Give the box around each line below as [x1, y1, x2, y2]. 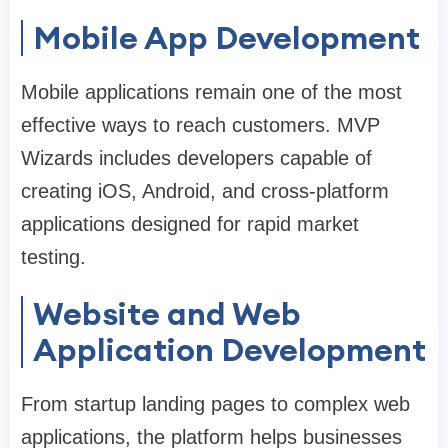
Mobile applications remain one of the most [21, 81, 402, 104]
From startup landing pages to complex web [21, 393, 410, 416]
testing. [21, 246, 86, 269]
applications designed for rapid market [21, 213, 359, 236]
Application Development [33, 329, 426, 371]
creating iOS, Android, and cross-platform [21, 180, 389, 203]
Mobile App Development [33, 17, 420, 59]
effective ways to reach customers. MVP [21, 114, 380, 137]
